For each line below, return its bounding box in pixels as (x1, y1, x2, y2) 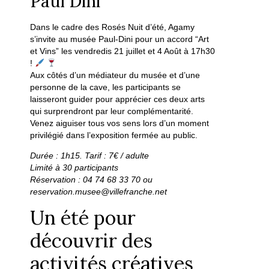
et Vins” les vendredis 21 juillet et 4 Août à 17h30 (30, 46, 216, 56)
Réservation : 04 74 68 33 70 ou (30, 175, 153, 185)
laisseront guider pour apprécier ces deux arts (30, 94, 205, 104)
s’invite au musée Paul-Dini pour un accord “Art (30, 34, 210, 44)
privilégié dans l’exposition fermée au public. (30, 130, 198, 140)
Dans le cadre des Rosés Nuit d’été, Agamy (30, 22, 195, 32)
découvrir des (30, 228, 153, 253)
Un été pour (30, 205, 136, 230)
